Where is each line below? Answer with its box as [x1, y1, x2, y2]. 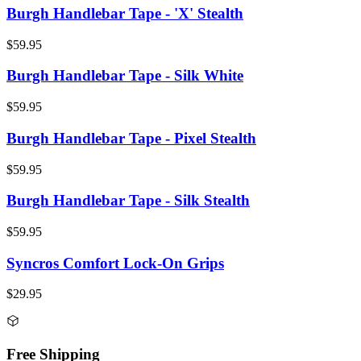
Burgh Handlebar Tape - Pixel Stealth [6, 129, 256, 147]
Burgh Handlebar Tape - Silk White [6, 67, 243, 85]
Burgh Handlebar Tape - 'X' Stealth [6, 5, 243, 23]
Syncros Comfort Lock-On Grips [6, 254, 224, 272]
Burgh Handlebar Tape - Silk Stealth [6, 192, 250, 210]
